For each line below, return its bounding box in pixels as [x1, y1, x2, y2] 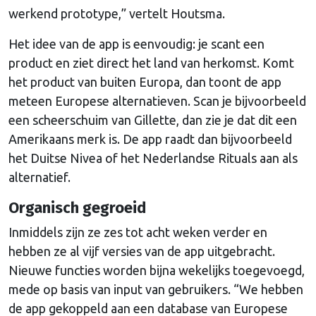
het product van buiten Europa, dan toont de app [8, 74, 281, 89]
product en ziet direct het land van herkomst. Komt [8, 55, 294, 70]
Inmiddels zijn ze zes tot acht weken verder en [8, 224, 267, 239]
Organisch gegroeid [8, 198, 146, 217]
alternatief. [8, 169, 71, 184]
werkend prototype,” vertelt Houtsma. [8, 6, 225, 20]
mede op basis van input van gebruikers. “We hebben [8, 281, 303, 296]
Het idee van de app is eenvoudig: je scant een [8, 36, 265, 51]
